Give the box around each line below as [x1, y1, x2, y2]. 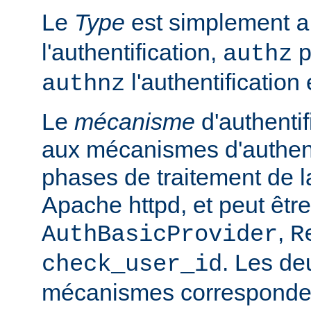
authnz [42, 70, 125, 97]
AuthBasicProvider [42, 221, 278, 248]
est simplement [125, 8, 296, 35]
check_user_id [42, 251, 222, 278]
